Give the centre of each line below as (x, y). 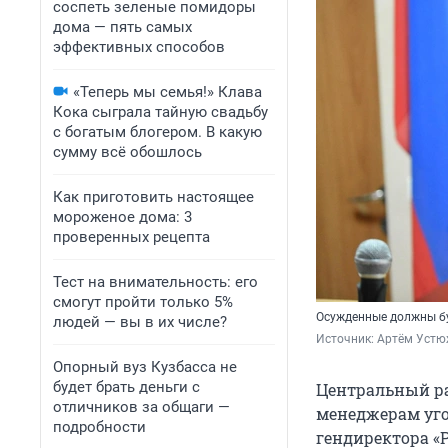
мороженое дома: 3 (122, 217)
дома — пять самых (122, 27)
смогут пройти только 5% (143, 302)
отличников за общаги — (141, 407)
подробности (99, 427)
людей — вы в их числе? (140, 322)
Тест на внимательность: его (155, 282)
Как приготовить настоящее (153, 197)
